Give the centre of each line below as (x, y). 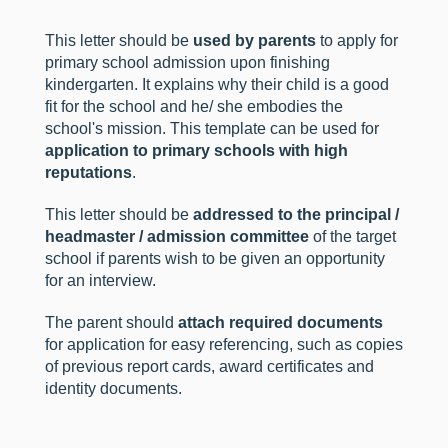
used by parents (254, 40)
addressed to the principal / (295, 214)
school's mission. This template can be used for (211, 128)
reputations (88, 172)
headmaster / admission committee (176, 236)
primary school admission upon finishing (187, 62)
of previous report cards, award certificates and (209, 366)
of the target (352, 236)
